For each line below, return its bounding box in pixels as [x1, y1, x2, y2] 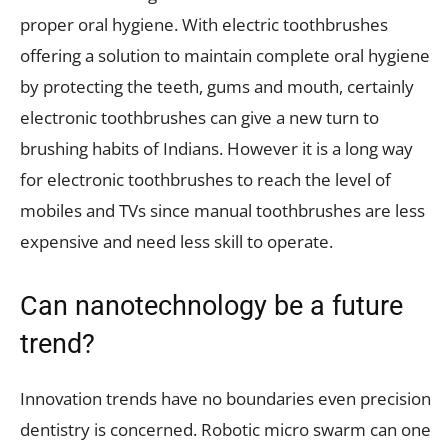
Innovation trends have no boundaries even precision [20, 387, 431, 411]
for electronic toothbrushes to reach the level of [20, 168, 391, 192]
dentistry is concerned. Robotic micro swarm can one [20, 418, 431, 442]
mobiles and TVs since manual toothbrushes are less [20, 199, 425, 223]
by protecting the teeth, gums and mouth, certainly [20, 75, 414, 99]
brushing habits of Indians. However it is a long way [20, 137, 413, 161]
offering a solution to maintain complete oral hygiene [20, 44, 430, 68]
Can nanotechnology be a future [20, 290, 403, 323]
